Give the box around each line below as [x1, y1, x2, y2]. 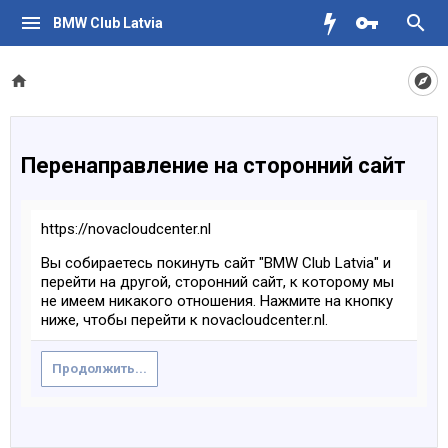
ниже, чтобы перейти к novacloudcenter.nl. [41, 311, 328, 329]
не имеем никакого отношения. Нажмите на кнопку [41, 292, 393, 310]
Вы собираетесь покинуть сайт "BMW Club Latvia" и [41, 254, 391, 272]
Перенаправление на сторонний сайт [21, 153, 406, 178]
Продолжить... [52, 361, 147, 376]
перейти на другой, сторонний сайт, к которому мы [41, 273, 394, 291]
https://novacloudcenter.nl [41, 220, 211, 238]
